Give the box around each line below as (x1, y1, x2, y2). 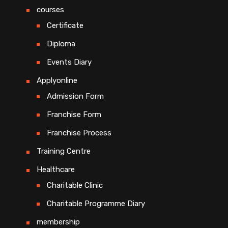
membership (37, 217, 80, 227)
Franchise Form (47, 110, 101, 120)
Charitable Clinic (47, 181, 103, 190)
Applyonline (37, 76, 77, 85)
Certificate (47, 21, 83, 31)
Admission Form (47, 92, 104, 101)
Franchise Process (47, 128, 111, 138)
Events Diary (47, 58, 92, 67)
